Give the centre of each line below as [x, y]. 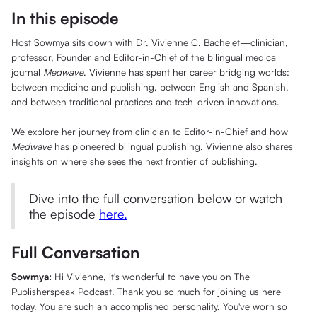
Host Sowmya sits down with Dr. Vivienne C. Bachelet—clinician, [150, 42]
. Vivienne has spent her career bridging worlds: [186, 72]
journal [27, 72]
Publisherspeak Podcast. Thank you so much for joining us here [146, 292]
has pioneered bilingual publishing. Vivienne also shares [172, 146]
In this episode [65, 18]
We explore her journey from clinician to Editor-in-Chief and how [150, 132]
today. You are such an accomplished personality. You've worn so [149, 306]
